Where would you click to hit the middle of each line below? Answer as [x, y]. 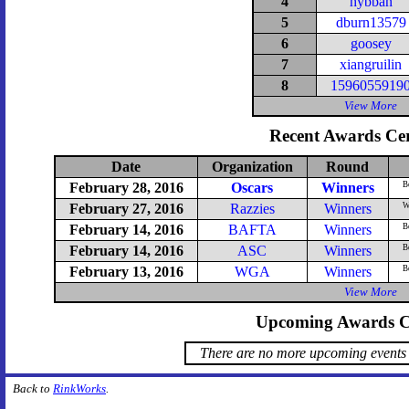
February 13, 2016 [126, 271]
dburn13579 [371, 22]
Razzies [252, 208]
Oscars [252, 187]
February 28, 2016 [126, 187]
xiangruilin [371, 64]
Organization [252, 166]
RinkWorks [79, 388]
